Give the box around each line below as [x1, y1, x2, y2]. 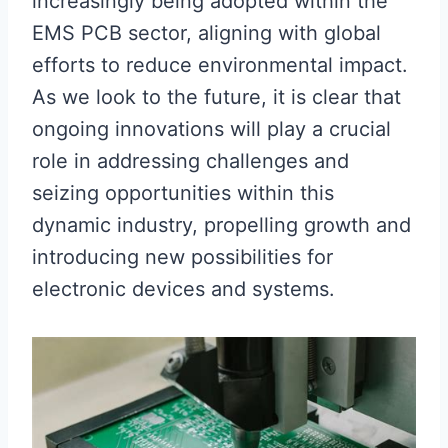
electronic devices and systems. [32, 276, 335, 301]
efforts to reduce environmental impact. [32, 52, 408, 77]
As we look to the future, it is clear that [32, 84, 401, 109]
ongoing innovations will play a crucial [32, 116, 391, 141]
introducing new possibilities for [32, 244, 333, 269]
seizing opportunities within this [32, 180, 334, 205]
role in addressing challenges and [32, 148, 349, 173]
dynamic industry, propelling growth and [32, 212, 411, 237]
